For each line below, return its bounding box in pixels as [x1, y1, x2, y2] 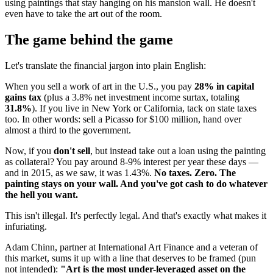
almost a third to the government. [5, 124, 131, 135]
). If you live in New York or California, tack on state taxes [32, 102, 257, 113]
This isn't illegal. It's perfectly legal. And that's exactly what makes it [5, 210, 266, 221]
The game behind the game [5, 31, 173, 48]
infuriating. [5, 221, 47, 232]
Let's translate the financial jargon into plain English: [5, 60, 206, 71]
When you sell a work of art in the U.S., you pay [5, 80, 194, 91]
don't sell [54, 145, 90, 156]
